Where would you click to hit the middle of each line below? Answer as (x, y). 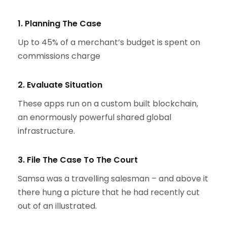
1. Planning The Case (60, 23)
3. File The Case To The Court (78, 160)
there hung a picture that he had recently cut (109, 192)
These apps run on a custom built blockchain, (108, 103)
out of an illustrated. (57, 206)
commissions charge (59, 56)
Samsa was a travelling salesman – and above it (113, 178)
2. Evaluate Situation (60, 85)
